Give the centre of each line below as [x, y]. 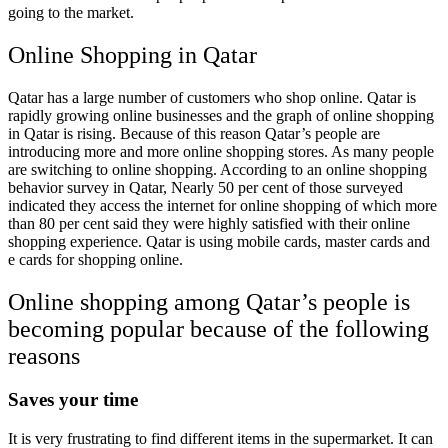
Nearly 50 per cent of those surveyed [287, 187]
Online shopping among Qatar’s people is [209, 301]
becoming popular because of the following [218, 328]
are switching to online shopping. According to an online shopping [217, 169]
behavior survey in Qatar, [89, 187]
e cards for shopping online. [95, 259]
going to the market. [71, 12]
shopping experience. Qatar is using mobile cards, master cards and [219, 241]
